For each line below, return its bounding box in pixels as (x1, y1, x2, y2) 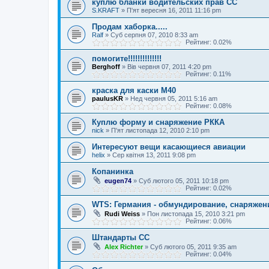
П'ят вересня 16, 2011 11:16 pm (127, 7, 221, 14)
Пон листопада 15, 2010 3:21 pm (147, 210, 245, 217)
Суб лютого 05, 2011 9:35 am (150, 243, 237, 250)
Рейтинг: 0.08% (182, 102, 232, 109)
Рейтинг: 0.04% (182, 250, 232, 258)
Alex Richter (104, 243, 143, 250)
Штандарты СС (92, 233, 150, 242)
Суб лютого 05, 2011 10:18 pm (139, 177, 229, 184)
